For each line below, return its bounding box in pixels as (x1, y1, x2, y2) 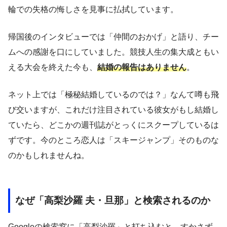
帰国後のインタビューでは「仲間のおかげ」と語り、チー (8, 32, 219, 41)
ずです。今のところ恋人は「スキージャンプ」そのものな (8, 135, 219, 144)
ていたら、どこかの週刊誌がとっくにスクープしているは (8, 120, 219, 129)
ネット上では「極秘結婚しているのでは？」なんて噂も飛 (8, 90, 219, 99)
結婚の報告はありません (97, 62, 186, 71)
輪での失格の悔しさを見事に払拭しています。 (8, 5, 178, 14)
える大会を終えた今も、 (8, 62, 97, 71)
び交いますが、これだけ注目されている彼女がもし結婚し (8, 105, 219, 114)
